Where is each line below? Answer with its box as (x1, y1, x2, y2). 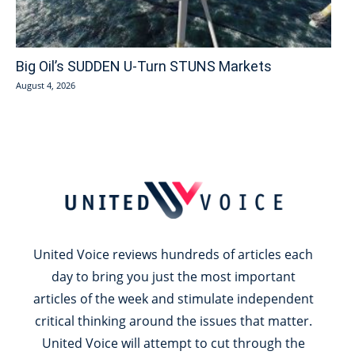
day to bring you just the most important (51, 268, 296, 286)
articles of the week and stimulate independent (32, 290, 314, 308)
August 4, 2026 (16, 79, 75, 92)
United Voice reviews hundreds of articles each (33, 246, 314, 264)
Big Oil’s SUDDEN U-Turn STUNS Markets (16, 58, 272, 75)
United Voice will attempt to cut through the (41, 334, 305, 353)
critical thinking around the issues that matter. (34, 312, 312, 330)
